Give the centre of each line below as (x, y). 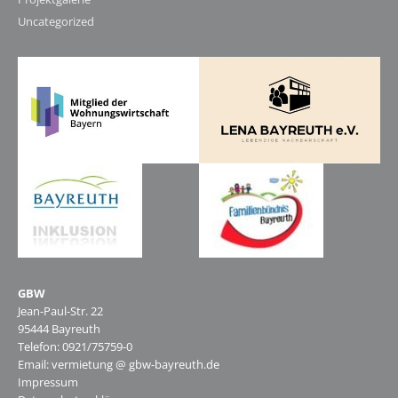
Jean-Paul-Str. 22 (60, 310)
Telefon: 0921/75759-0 (75, 346)
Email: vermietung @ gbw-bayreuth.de (119, 364)
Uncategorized (56, 21)
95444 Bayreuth (59, 328)
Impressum (48, 382)
